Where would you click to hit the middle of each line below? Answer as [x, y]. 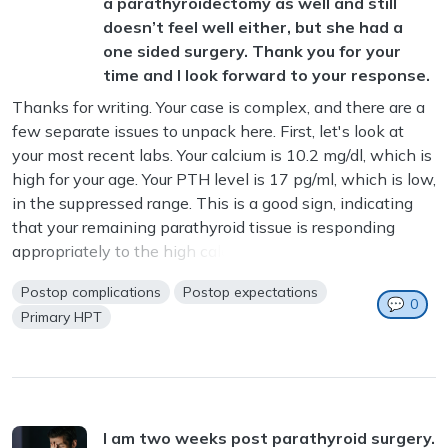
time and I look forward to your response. [266, 75]
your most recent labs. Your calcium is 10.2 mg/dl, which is [222, 155]
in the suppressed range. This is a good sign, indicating [212, 203]
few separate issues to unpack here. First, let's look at [208, 131]
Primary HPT [62, 317]
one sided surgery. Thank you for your [252, 51]
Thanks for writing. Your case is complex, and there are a [218, 107]
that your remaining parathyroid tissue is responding [203, 227]
